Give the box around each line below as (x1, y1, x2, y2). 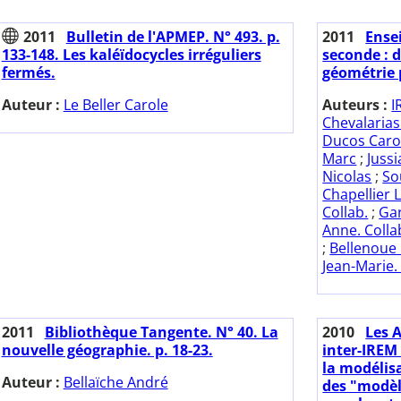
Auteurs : (322, 95, 392, 115)
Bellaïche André (63, 372, 168, 393)
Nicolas (322, 166, 372, 187)
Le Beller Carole (63, 95, 168, 115)
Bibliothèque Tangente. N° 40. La (44, 322, 278, 343)
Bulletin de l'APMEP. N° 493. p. (65, 27, 280, 47)
